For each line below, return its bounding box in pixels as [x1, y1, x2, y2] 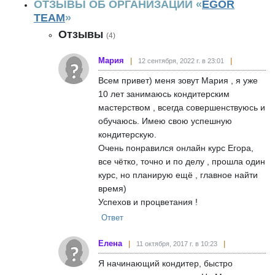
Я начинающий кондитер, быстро [98, 258, 233, 268]
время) [98, 183, 126, 193]
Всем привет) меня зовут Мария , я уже [98, 75, 258, 85]
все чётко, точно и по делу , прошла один [98, 156, 265, 166]
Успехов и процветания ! [98, 196, 198, 207]
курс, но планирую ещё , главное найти [98, 169, 258, 180]
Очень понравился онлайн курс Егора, [98, 142, 254, 153]
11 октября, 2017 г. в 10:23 [136, 239, 217, 247]
